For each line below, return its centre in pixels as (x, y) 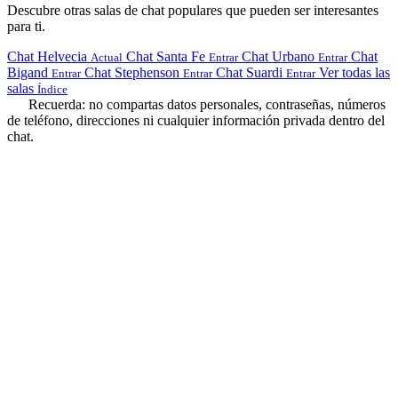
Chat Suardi (249, 72)
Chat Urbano (278, 56)
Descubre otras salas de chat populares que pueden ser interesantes (193, 10)
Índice (52, 89)
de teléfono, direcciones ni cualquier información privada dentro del (196, 120)
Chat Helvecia (47, 56)
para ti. (26, 26)
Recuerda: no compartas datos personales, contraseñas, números (205, 104)
